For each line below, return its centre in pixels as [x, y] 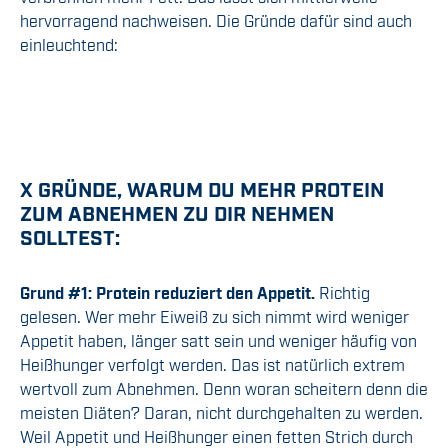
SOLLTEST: [70, 236]
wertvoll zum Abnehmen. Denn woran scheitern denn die [224, 388]
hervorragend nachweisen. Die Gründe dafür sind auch [216, 20]
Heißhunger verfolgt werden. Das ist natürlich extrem [212, 364]
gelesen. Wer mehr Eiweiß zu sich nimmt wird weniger [214, 316]
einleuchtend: [69, 44]
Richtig [344, 292]
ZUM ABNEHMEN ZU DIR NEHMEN [177, 212]
